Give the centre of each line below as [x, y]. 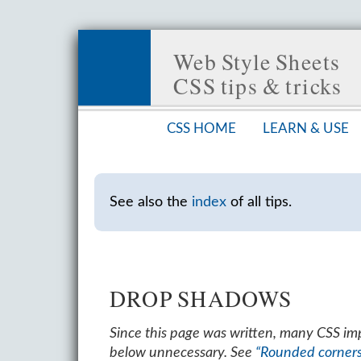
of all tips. [259, 201]
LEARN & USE [305, 129]
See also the [150, 201]
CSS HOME [202, 129]
